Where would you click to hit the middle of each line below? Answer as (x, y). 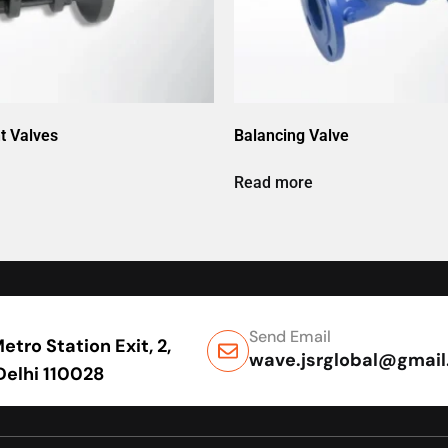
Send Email (289, 337)
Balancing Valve (291, 135)
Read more (273, 182)
